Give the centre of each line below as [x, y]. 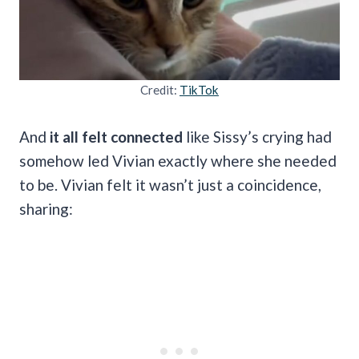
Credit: [160, 89]
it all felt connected [116, 136]
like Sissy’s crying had [257, 136]
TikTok [199, 89]
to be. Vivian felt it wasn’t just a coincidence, [170, 184]
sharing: [46, 208]
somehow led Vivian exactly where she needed [178, 160]
